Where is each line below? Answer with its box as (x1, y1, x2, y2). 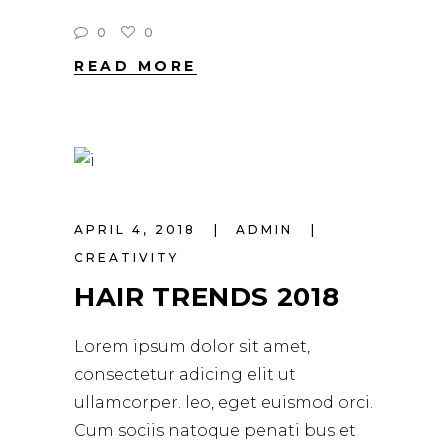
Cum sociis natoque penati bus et (74, 421, 356, 441)
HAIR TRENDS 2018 (74, 281, 340, 314)
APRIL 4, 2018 (74, 222, 202, 238)
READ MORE (74, 56, 197, 75)
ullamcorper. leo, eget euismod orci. (74, 393, 373, 413)
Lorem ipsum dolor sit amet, (74, 337, 310, 357)
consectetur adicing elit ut (74, 365, 296, 385)
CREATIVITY (74, 250, 179, 266)
